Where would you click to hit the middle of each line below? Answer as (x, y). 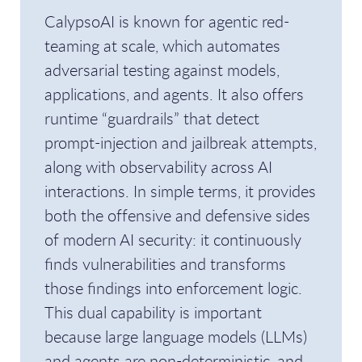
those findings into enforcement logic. (173, 288)
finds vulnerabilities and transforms (165, 264)
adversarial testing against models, (162, 70)
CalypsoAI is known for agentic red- (167, 21)
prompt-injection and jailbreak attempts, (181, 143)
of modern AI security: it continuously (173, 240)
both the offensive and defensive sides (177, 215)
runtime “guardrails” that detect (152, 118)
